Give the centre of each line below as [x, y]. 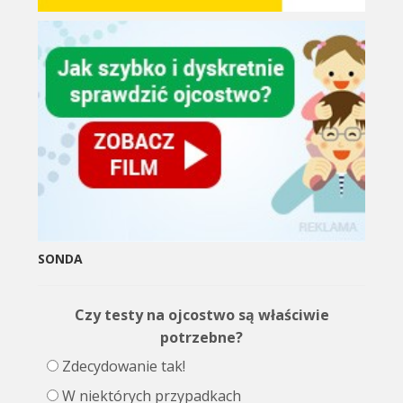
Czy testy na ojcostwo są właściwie [201, 314]
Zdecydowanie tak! [124, 366]
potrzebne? [201, 337]
